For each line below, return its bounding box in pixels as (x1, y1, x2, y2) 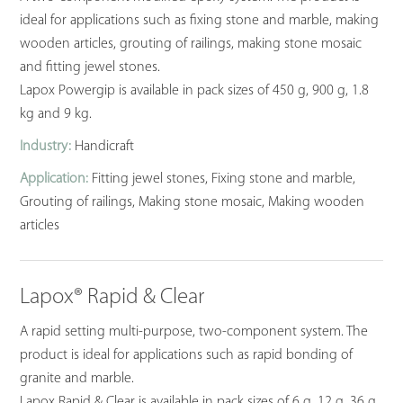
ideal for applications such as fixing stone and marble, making (20, 13, 380, 28)
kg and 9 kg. (20, 106, 93, 121)
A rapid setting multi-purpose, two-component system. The (20, 325, 369, 339)
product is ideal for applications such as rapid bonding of (20, 348, 354, 363)
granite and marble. (20, 372, 135, 386)
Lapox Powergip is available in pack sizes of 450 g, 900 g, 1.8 (20, 83, 370, 98)
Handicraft (71, 139, 135, 154)
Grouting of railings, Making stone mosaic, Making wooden (20, 194, 365, 210)
